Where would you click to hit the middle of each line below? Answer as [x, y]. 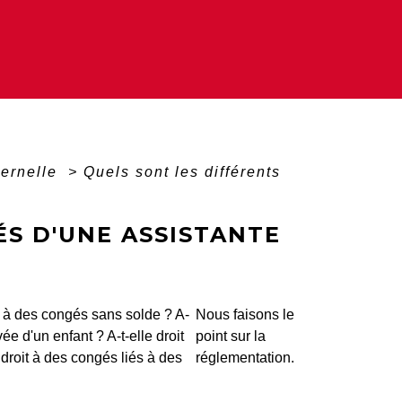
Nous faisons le [245, 315]
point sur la [231, 336]
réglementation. [245, 358]
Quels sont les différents [182, 172]
